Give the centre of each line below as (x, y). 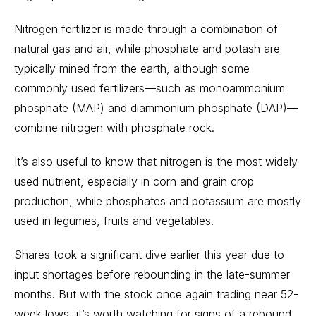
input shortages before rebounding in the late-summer (152, 274)
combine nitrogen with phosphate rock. (114, 127)
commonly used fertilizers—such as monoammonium (150, 88)
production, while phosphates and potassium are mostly (158, 201)
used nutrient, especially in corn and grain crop (134, 181)
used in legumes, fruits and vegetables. (114, 220)
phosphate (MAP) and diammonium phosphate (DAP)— (156, 108)
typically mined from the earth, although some (132, 68)
